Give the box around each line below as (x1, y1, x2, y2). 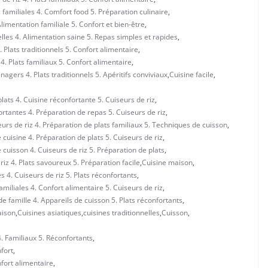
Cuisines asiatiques (17, 207, 81, 218)
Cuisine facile (169, 69, 214, 80)
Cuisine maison (142, 157, 193, 167)
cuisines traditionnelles (83, 207, 160, 218)
